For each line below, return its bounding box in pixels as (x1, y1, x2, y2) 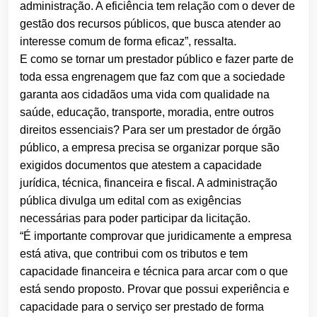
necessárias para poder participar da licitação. (20, 212, 250, 225)
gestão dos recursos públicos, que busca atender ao (20, 18, 281, 30)
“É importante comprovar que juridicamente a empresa (20, 230, 292, 243)
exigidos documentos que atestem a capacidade (20, 159, 262, 172)
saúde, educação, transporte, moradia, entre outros (20, 106, 274, 119)
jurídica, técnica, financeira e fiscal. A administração (20, 177, 277, 190)
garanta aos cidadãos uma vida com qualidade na (20, 88, 270, 101)
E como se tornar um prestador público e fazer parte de (20, 53, 294, 66)
